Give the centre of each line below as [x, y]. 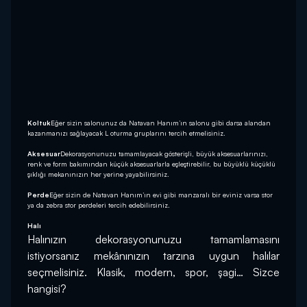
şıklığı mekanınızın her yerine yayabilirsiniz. [98, 174]
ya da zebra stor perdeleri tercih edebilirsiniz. [99, 205]
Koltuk [39, 123]
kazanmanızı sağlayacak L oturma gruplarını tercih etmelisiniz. [126, 133]
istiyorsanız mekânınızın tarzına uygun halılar [153, 256]
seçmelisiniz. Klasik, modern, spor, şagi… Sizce [153, 272]
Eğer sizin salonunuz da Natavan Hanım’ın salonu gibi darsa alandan [161, 123]
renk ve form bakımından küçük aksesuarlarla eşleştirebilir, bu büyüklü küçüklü [151, 164]
